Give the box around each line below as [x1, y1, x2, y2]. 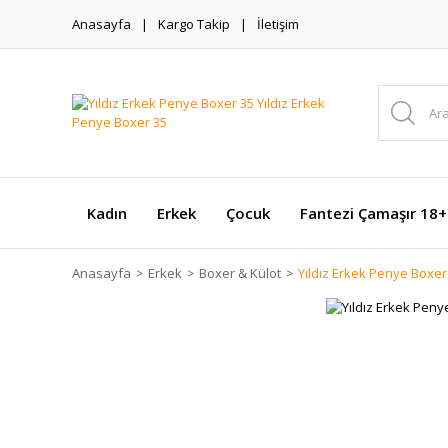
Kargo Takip [158, 14, 230, 33]
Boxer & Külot [199, 264, 281, 282]
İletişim [257, 14, 299, 33]
